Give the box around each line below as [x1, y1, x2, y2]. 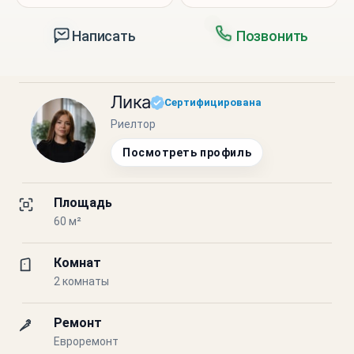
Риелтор [111, 118, 156, 130]
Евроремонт [54, 335, 119, 348]
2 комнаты [54, 275, 109, 288]
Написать [72, 27, 136, 44]
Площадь [54, 195, 112, 210]
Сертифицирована [164, 96, 262, 108]
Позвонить [235, 27, 309, 44]
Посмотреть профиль [122, 146, 252, 159]
